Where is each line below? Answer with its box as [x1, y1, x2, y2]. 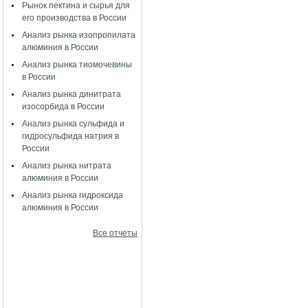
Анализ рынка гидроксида [22, 190, 123, 200]
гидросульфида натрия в [22, 131, 119, 141]
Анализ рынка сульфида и [22, 119, 124, 129]
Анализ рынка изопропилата [22, 30, 135, 40]
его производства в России [22, 13, 126, 23]
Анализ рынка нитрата [22, 161, 111, 170]
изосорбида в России [22, 102, 104, 111]
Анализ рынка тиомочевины [22, 60, 132, 69]
